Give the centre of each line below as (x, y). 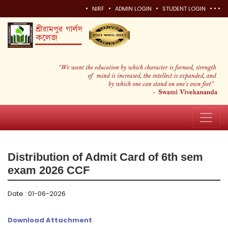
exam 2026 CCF (49, 170)
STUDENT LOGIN (184, 9)
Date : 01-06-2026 (37, 193)
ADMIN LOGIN (133, 9)
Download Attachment (50, 220)
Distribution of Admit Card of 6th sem (105, 157)
